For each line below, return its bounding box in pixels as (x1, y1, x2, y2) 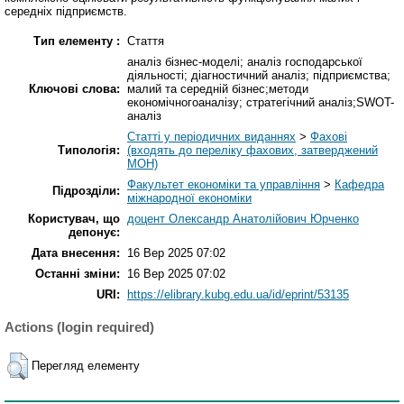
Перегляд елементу (32, 358, 140, 372)
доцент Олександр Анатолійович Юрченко (127, 212, 359, 226)
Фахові (310, 130, 347, 144)
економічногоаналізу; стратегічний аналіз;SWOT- (127, 96, 394, 110)
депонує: (69, 225, 120, 240)
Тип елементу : (33, 34, 120, 49)
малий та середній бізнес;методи (127, 82, 308, 96)
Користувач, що (28, 212, 120, 226)
